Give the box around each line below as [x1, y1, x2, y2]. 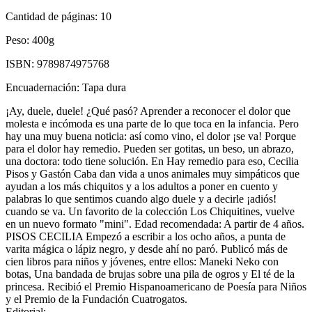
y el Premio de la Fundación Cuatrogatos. [6, 292, 187, 305]
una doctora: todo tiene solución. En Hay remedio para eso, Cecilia [6, 155, 299, 167]
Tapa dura [82, 81, 126, 93]
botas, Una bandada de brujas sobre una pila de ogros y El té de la [6, 267, 295, 280]
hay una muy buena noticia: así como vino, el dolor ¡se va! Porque [6, 130, 296, 142]
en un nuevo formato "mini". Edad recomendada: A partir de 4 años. [6, 217, 304, 230]
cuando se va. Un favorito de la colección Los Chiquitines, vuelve [6, 205, 295, 217]
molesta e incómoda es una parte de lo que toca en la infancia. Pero [6, 117, 299, 130]
